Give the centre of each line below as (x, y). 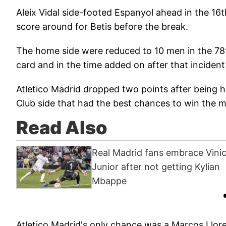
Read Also (62, 127)
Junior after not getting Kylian (156, 167)
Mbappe (109, 181)
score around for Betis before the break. (102, 26)
